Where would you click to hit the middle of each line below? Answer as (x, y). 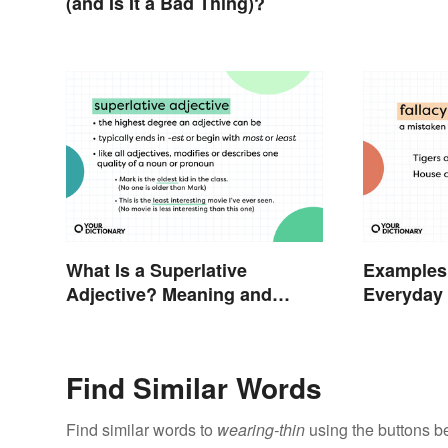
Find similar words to (141, 430)
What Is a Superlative (156, 270)
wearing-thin (261, 430)
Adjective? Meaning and (169, 294)
